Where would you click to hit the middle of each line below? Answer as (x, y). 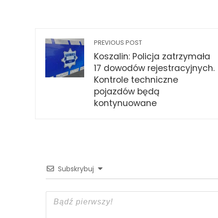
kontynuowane (125, 103)
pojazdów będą (127, 92)
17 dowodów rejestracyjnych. (154, 68)
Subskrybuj (76, 169)
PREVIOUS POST (118, 43)
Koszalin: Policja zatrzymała (152, 57)
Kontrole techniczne (136, 80)
